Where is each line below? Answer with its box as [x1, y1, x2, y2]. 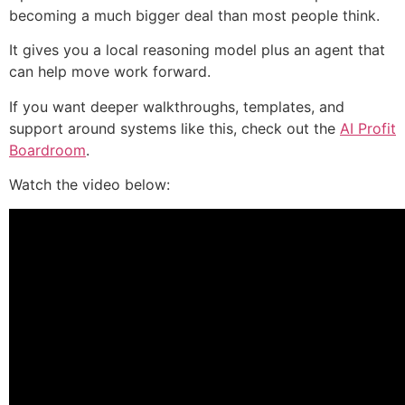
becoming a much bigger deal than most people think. [9, 6, 380, 24]
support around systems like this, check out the [9, 118, 340, 137]
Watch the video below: [9, 175, 170, 194]
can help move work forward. [9, 62, 211, 81]
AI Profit [340, 118, 396, 137]
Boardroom [9, 140, 86, 159]
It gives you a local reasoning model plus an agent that [9, 41, 385, 60]
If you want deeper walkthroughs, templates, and [9, 97, 344, 116]
